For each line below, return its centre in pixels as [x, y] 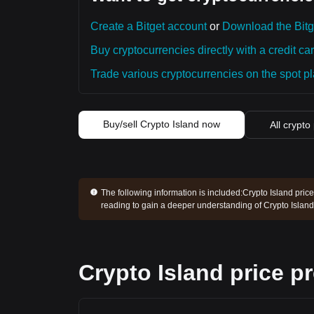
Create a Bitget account [149, 26]
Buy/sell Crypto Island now [162, 124]
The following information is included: [171, 193]
